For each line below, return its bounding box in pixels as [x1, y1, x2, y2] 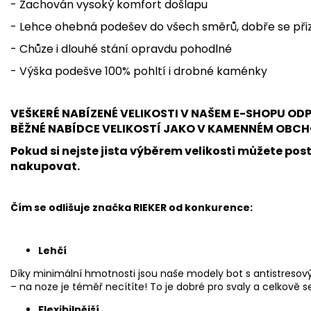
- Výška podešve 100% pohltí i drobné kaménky [10, 62, 267, 79]
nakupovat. [10, 158, 80, 174]
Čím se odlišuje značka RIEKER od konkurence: [10, 200, 253, 215]
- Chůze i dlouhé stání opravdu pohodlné [10, 40, 232, 57]
